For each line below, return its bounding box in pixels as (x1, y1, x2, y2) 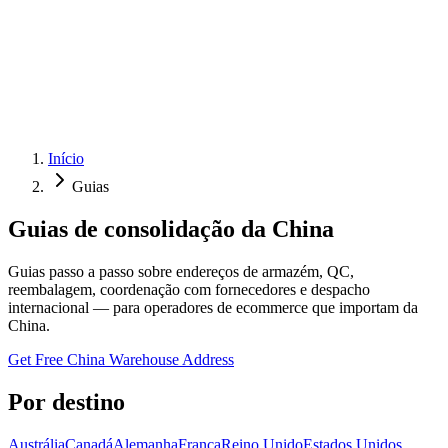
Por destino (8, 388, 125, 415)
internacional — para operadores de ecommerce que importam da (8, 298, 418, 316)
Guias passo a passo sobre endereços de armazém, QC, (8, 262, 354, 280)
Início (48, 150, 84, 167)
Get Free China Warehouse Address (8, 350, 234, 368)
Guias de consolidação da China (8, 215, 334, 242)
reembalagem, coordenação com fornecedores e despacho (8, 280, 370, 298)
